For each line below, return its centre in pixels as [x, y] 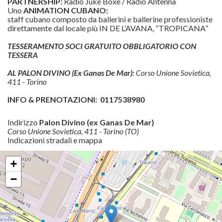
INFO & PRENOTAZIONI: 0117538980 [76, 100]
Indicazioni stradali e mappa [55, 140]
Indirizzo [23, 122]
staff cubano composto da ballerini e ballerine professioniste [110, 19]
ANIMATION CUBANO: [66, 10]
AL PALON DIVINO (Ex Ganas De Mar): [72, 73]
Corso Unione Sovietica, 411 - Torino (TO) [73, 131]
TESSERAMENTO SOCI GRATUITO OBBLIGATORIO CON [102, 46]
